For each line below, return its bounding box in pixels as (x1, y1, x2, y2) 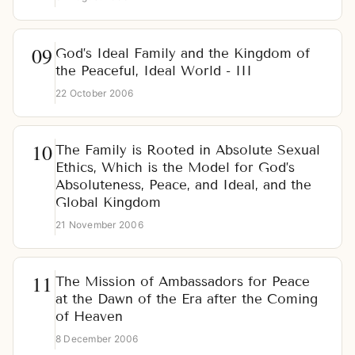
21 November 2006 (55, 219, 143, 231)
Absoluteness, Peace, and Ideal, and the (55, 177, 311, 194)
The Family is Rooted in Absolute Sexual (55, 142, 320, 159)
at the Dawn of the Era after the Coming (55, 291, 318, 308)
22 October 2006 (55, 87, 134, 100)
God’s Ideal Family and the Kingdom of (55, 45, 310, 63)
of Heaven (55, 308, 123, 326)
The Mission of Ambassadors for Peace (55, 273, 310, 291)
